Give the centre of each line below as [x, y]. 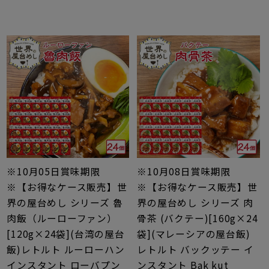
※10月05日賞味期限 [54, 172]
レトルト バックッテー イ [195, 250]
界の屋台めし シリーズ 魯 [65, 203]
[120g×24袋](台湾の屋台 [66, 234]
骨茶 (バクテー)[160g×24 [198, 219]
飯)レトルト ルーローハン [66, 250]
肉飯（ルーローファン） [62, 219]
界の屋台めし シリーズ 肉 [195, 203]
